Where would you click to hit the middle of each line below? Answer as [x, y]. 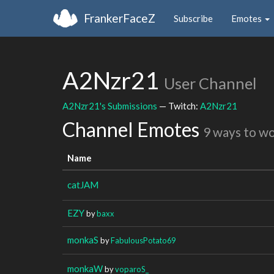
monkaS [83, 239]
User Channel [210, 83]
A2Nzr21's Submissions [110, 106]
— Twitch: [179, 106]
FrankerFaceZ [120, 18]
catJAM [83, 184]
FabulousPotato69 [143, 240]
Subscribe [193, 18]
